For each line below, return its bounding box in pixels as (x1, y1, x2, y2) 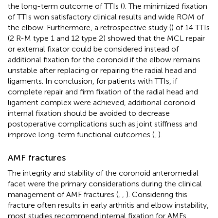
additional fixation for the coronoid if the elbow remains (8, 54, 200, 64)
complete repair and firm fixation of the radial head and (8, 87, 198, 96)
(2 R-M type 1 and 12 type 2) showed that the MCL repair (8, 33, 205, 43)
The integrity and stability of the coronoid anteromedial (8, 168, 199, 178)
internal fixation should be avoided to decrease (8, 108, 170, 118)
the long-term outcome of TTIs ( (8, 1, 123, 11)
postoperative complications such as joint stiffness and (8, 119, 197, 128)
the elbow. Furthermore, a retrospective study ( (8, 22, 171, 32)
